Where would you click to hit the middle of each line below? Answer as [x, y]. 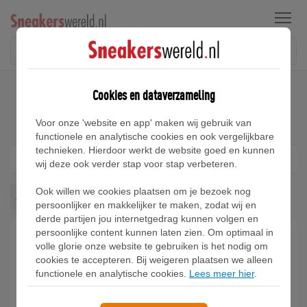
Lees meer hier [222, 273]
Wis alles [115, 197]
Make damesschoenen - [222, 291]
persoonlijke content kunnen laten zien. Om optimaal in [155, 232]
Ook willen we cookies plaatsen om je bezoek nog [143, 191]
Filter [145, 159]
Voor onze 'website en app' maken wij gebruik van [144, 122]
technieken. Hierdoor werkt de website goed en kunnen [155, 150]
